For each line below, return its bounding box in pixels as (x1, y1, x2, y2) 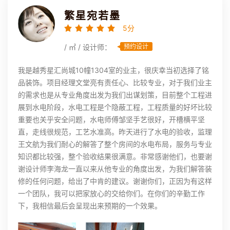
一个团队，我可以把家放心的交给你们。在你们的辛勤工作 (18, 189, 205, 198)
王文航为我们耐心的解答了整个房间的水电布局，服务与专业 (18, 140, 212, 149)
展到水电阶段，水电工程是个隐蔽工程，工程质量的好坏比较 (18, 103, 212, 112)
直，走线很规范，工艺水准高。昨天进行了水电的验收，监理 (18, 127, 212, 137)
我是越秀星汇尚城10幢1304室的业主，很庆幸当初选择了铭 (18, 66, 209, 75)
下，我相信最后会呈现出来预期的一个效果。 (18, 201, 162, 210)
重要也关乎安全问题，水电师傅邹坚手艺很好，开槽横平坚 (18, 115, 205, 124)
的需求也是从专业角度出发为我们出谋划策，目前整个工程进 (18, 90, 212, 100)
